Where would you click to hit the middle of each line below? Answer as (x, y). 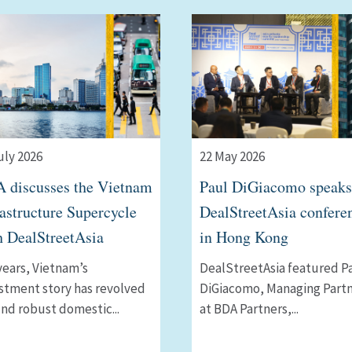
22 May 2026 (232, 157)
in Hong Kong (244, 237)
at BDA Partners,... (249, 309)
